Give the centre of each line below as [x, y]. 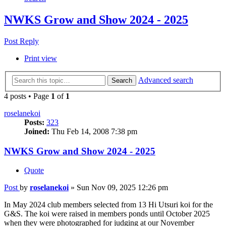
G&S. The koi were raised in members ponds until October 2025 [107, 214]
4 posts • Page [27, 96]
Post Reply [21, 41]
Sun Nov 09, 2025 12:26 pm [122, 188]
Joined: [37, 131]
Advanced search [166, 80]
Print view [41, 59]
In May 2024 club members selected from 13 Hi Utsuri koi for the [108, 205]
